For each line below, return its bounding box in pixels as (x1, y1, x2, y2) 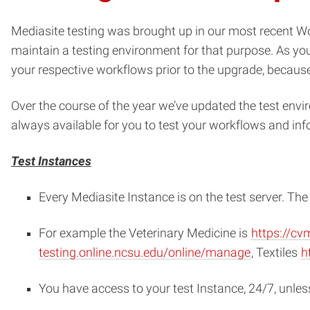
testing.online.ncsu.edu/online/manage (39, 245, 250, 259)
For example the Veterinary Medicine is (39, 226, 250, 240)
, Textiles (251, 245, 300, 259)
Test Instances (11, 154, 91, 168)
